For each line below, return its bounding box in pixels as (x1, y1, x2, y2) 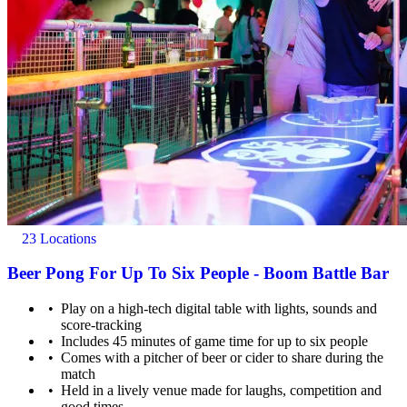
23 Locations (18, 230, 96, 246)
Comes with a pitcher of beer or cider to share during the (61, 350, 384, 366)
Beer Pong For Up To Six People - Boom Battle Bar (7, 263, 389, 283)
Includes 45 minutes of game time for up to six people (61, 333, 369, 350)
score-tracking (61, 317, 143, 333)
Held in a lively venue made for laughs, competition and (61, 382, 382, 399)
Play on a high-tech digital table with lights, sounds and (61, 301, 378, 317)
